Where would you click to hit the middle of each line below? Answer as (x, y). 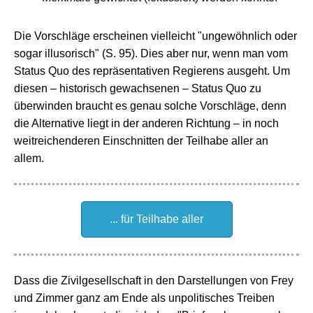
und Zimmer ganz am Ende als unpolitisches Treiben (144, 298)
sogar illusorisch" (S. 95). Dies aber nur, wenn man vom (151, 53)
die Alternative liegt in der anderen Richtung (124, 123)
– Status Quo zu (222, 88)
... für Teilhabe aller (156, 219)
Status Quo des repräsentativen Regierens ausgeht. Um (152, 71)
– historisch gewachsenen (116, 88)
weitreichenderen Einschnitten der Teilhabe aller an (141, 141)
